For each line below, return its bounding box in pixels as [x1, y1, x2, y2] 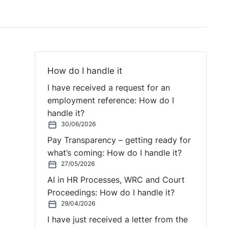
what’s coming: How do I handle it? [47, 148, 182, 158]
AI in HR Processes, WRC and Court [47, 175, 185, 185]
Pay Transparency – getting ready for [47, 135, 191, 146]
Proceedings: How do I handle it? [47, 187, 175, 197]
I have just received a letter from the [47, 214, 188, 224]
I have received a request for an [47, 83, 170, 93]
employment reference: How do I [47, 96, 174, 106]
